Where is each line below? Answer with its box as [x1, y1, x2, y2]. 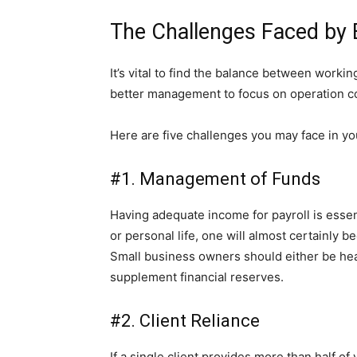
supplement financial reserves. [110, 269, 284, 285]
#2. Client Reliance [110, 311, 260, 331]
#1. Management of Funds [110, 169, 320, 190]
